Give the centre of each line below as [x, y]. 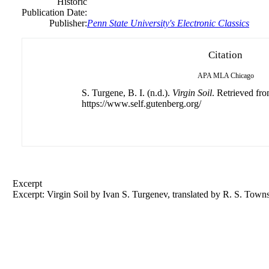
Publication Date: [54, 12]
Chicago [242, 76]
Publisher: [68, 23]
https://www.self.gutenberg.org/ [141, 104]
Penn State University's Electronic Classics [168, 23]
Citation [225, 55]
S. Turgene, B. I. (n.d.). [127, 93]
